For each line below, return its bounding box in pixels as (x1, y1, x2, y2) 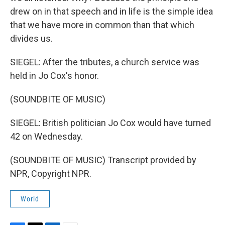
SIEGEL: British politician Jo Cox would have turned (10, 118, 211, 128)
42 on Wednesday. (10, 131, 83, 142)
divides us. (10, 33, 53, 44)
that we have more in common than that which (10, 20, 194, 30)
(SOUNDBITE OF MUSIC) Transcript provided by (10, 155, 196, 165)
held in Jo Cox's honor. (10, 70, 99, 81)
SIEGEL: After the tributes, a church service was (10, 57, 199, 67)
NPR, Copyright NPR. (10, 168, 91, 179)
